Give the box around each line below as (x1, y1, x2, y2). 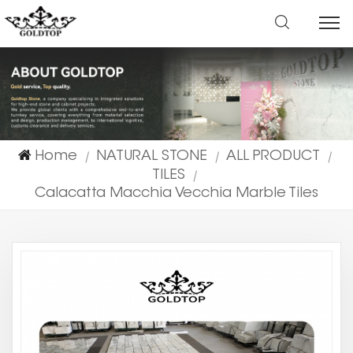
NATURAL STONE (95, 149, 207, 164)
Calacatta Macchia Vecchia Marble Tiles (35, 186, 318, 201)
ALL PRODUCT (225, 149, 320, 164)
